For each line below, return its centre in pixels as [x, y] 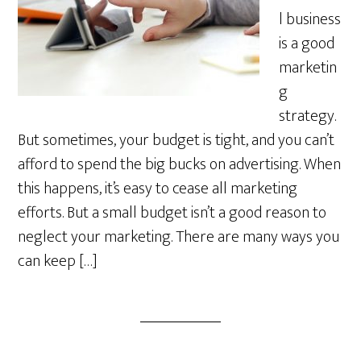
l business [310, 19]
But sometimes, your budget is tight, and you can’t [176, 140]
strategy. [308, 116]
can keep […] [58, 261]
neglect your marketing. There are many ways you [179, 237]
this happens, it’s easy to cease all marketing [158, 189]
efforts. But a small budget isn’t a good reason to [172, 213]
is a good [307, 44]
